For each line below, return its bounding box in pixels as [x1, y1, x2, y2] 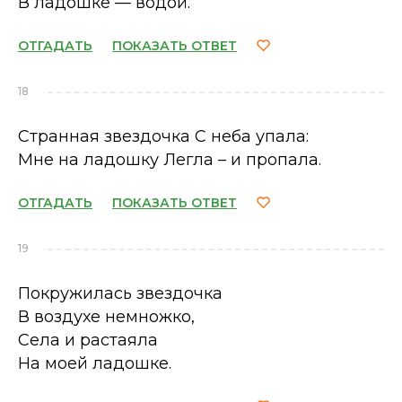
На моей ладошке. [18, 354, 171, 373]
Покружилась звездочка [18, 284, 223, 303]
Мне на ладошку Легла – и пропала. [18, 150, 321, 170]
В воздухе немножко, [18, 307, 195, 327]
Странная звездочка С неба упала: [18, 127, 309, 146]
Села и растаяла [18, 330, 158, 350]
